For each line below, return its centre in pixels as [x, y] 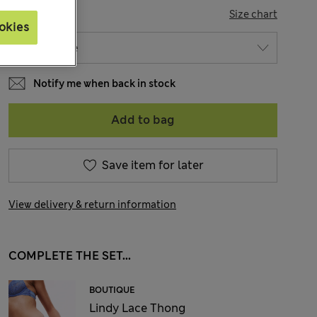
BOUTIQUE [112, 290]
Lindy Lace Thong [137, 308]
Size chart [253, 14]
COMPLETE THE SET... [70, 256]
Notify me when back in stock [104, 83]
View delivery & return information [92, 204]
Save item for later [152, 165]
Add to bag [143, 120]
